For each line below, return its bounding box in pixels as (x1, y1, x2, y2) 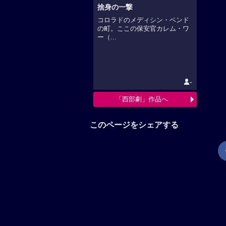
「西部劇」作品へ (116, 95, 168, 103)
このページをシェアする (90, 120, 179, 129)
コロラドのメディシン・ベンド (97, 17, 189, 24)
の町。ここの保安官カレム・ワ (97, 25, 189, 33)
